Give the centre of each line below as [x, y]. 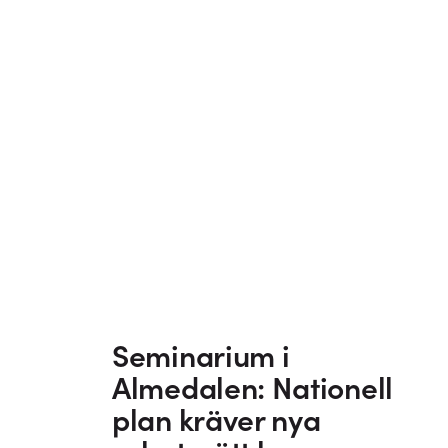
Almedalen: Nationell [252, 388]
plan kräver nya [216, 420]
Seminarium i [201, 356]
